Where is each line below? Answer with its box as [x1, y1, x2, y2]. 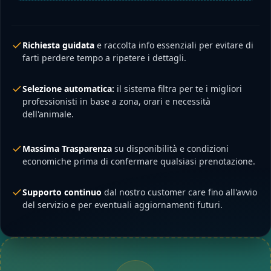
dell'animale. [22, 108, 74, 120]
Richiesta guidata [22, 39, 94, 51]
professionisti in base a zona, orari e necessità [22, 96, 211, 108]
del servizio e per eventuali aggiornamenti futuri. [22, 199, 223, 211]
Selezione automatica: [22, 83, 114, 95]
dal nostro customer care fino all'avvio [102, 186, 257, 198]
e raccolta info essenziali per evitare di [94, 39, 253, 51]
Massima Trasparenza [22, 143, 112, 155]
